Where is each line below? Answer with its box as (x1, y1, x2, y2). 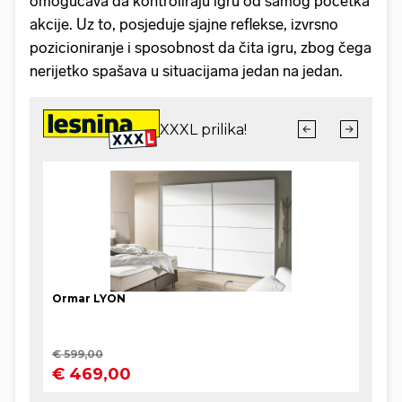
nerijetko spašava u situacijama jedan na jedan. (30, 61, 343, 80)
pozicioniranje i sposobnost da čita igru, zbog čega (30, 38, 371, 57)
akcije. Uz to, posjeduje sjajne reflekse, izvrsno (30, 14, 338, 33)
